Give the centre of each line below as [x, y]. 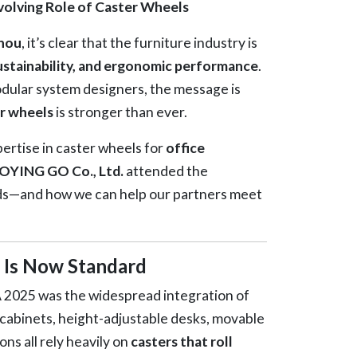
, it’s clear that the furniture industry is [139, 42]
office [185, 147]
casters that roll [181, 341]
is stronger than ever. [120, 112]
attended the [165, 171]
